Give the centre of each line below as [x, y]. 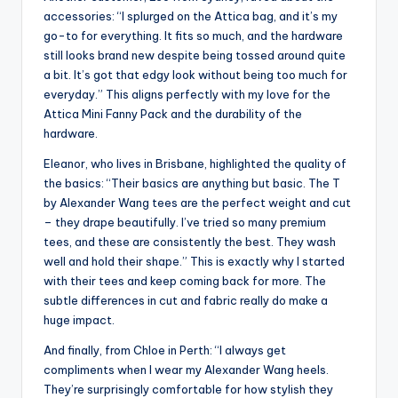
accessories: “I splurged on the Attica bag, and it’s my [191, 16]
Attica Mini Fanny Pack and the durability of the [173, 114]
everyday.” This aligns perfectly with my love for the [187, 95]
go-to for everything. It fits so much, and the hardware [193, 36]
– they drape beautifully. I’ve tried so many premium [185, 223]
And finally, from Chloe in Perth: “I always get [165, 350]
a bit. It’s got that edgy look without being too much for [195, 75]
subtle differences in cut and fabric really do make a [186, 301]
